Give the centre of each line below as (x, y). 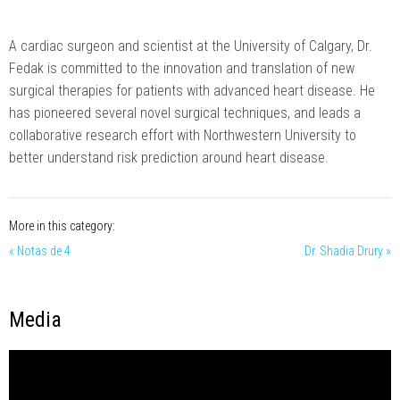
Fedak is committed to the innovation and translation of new (182, 68)
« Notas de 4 (40, 251)
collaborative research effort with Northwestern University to (183, 135)
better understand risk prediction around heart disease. (169, 158)
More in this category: (62, 226)
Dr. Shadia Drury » (348, 251)
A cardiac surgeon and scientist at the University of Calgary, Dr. (191, 46)
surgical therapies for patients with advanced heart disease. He (192, 91)
